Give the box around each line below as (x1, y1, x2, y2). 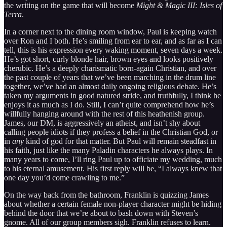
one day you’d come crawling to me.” (4, 173, 125, 182)
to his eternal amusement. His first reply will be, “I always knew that (4, 164, 222, 173)
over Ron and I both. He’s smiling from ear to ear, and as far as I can (4, 36, 222, 46)
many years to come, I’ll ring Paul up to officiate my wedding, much (4, 155, 222, 164)
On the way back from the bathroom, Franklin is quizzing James (4, 191, 209, 200)
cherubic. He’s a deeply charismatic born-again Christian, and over (4, 64, 216, 73)
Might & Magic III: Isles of (136, 1, 222, 10)
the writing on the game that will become (4, 1, 136, 10)
